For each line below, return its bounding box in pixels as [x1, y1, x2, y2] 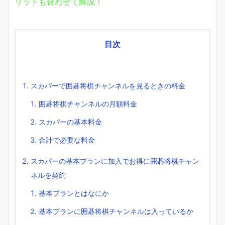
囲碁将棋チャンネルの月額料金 [39, 99, 137, 108]
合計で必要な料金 [39, 136, 95, 145]
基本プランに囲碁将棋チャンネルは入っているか [39, 207, 193, 216]
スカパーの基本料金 [39, 118, 102, 127]
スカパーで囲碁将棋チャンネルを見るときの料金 [31, 81, 185, 90]
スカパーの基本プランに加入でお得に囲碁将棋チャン [31, 157, 199, 166]
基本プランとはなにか [39, 189, 109, 198]
